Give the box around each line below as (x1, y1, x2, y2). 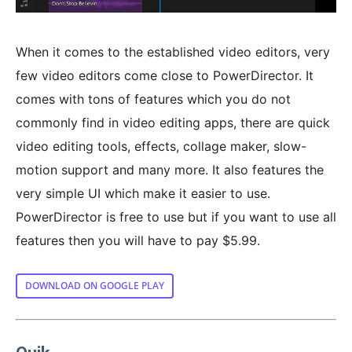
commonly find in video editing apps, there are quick (16, 115, 330, 131)
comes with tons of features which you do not (16, 91, 291, 108)
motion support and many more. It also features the (16, 162, 324, 178)
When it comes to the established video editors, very (16, 44, 330, 60)
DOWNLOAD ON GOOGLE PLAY (25, 279, 164, 293)
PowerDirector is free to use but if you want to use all (16, 209, 336, 225)
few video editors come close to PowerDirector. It (16, 68, 313, 84)
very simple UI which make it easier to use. (16, 185, 270, 202)
